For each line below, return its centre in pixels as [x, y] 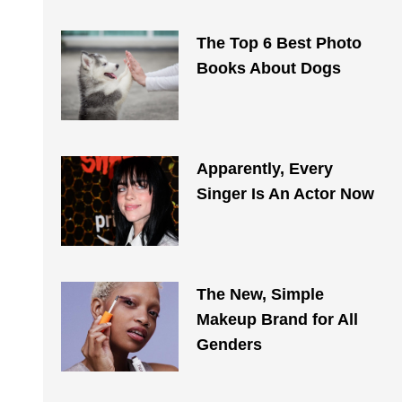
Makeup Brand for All [277, 319]
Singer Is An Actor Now [285, 194]
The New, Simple [260, 294]
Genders [229, 345]
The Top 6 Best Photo [279, 43]
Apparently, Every [264, 169]
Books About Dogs [268, 68]
